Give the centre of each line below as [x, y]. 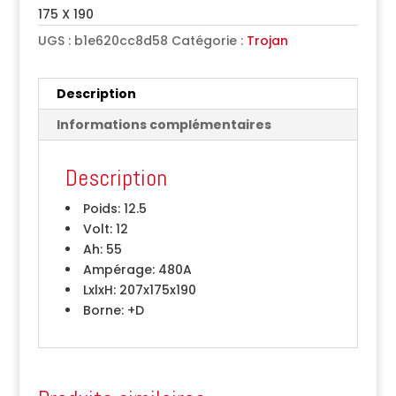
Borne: [103, 310]
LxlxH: [99, 290]
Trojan [267, 41]
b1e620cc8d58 [121, 41]
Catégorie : [209, 41]
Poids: [101, 209]
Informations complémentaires [164, 125]
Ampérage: [118, 270]
